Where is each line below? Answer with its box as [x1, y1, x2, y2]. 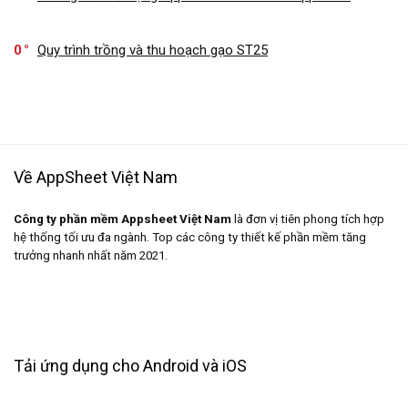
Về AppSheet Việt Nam [14, 167, 178, 187]
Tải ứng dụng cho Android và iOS [14, 355, 247, 375]
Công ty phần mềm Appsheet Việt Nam [14, 211, 231, 226]
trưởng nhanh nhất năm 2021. [14, 248, 168, 262]
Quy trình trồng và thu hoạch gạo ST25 [37, 41, 268, 58]
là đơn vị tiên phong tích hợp [231, 211, 384, 226]
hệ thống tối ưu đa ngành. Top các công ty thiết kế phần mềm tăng [14, 229, 366, 244]
